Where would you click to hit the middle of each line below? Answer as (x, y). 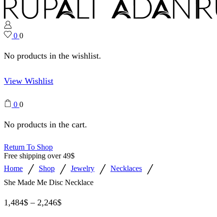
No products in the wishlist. (53, 56)
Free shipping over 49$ (39, 155)
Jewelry (83, 169)
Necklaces (126, 169)
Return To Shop (28, 147)
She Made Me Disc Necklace (49, 182)
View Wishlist (29, 81)
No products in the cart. (46, 125)
